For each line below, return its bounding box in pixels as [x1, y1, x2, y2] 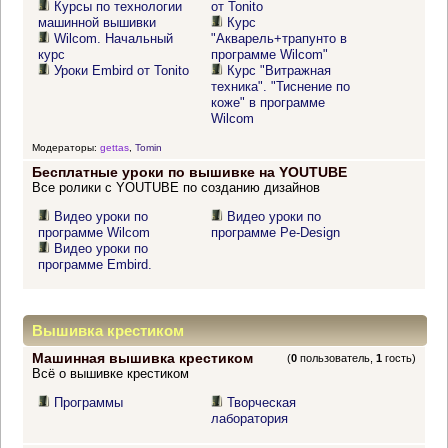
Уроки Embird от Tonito [54, 63, 190, 79]
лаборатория [211, 411, 289, 427]
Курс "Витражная [227, 63, 332, 79]
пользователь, [297, 352, 377, 365]
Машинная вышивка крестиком [31, 350, 253, 367]
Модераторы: [31, 141, 100, 153]
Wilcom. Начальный [54, 31, 174, 47]
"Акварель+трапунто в [211, 31, 348, 47]
